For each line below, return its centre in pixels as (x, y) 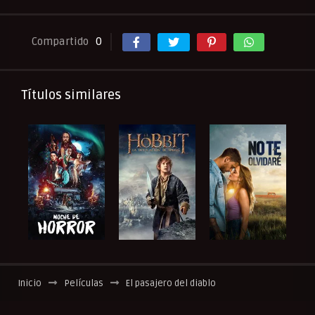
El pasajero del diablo (171, 284)
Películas (84, 284)
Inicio (30, 284)
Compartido (60, 42)
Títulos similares (71, 95)
